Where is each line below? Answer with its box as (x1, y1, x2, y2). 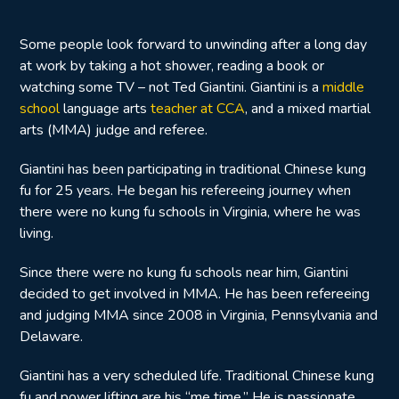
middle (322, 77, 364, 97)
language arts (60, 99, 151, 118)
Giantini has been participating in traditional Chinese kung (20, 159, 366, 179)
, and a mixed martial (245, 99, 370, 118)
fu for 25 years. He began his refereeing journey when (20, 181, 351, 200)
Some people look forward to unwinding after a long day (20, 35, 367, 54)
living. (20, 224, 53, 243)
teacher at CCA (151, 99, 245, 118)
